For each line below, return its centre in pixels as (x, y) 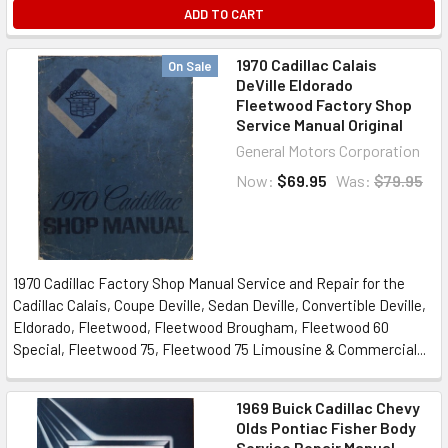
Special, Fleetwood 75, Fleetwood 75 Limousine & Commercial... (219, 349)
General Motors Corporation (328, 150)
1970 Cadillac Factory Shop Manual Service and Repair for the (209, 283)
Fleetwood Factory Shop (324, 104)
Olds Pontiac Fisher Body (326, 427)
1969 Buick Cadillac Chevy (328, 407)
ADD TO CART (224, 14)
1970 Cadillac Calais (306, 64)
